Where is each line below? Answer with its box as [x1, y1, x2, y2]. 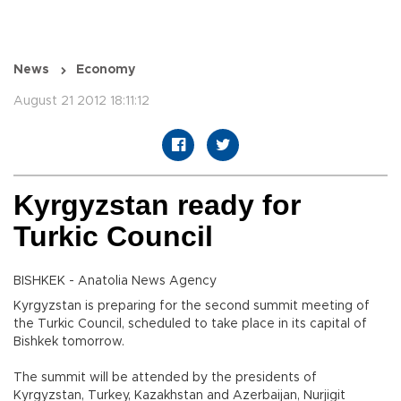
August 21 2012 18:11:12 [13, 95, 149, 108]
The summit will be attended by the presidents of [13, 371, 317, 385]
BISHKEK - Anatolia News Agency [13, 275, 217, 288]
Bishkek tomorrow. [13, 336, 124, 349]
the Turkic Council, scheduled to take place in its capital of [13, 318, 367, 331]
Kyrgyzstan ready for [13, 189, 301, 222]
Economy [76, 64, 135, 77]
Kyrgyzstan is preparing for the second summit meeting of [13, 300, 370, 313]
